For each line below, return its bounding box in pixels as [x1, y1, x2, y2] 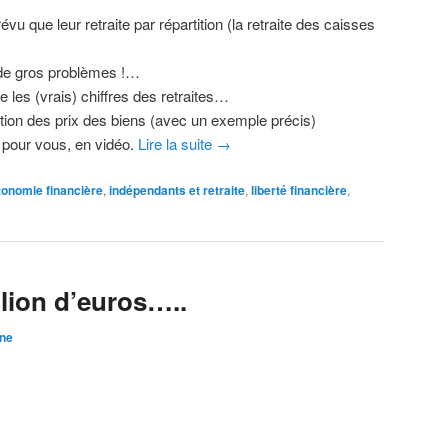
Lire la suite [138, 133, 216, 155]
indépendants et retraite [109, 180, 245, 199]
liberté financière [251, 180, 347, 199]
